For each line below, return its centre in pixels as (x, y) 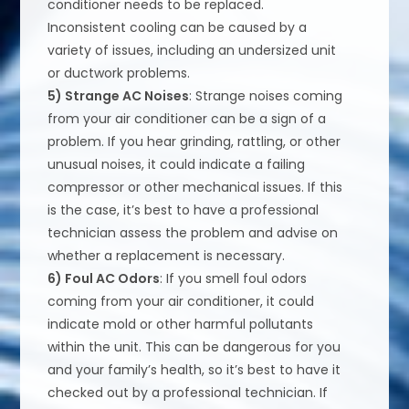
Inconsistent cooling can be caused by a (178, 28)
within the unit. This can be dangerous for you (194, 347)
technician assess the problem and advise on (193, 233)
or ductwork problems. (119, 73)
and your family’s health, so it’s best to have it (194, 370)
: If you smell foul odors (234, 279)
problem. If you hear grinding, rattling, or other (194, 142)
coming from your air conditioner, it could (181, 302)
